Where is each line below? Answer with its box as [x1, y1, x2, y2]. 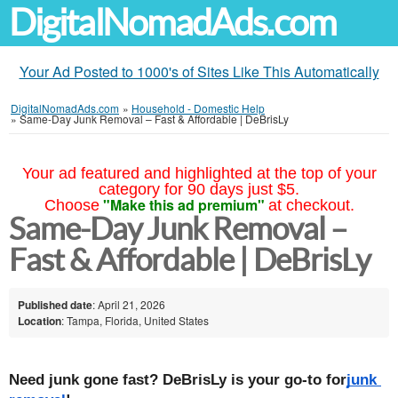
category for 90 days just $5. [99, 180, 299, 198]
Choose [44, 196, 99, 214]
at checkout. [267, 196, 354, 214]
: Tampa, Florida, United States [61, 312, 209, 328]
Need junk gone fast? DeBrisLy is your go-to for [9, 370, 346, 388]
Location [18, 312, 61, 329]
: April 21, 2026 [92, 296, 165, 312]
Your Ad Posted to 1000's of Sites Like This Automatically [19, 61, 379, 82]
